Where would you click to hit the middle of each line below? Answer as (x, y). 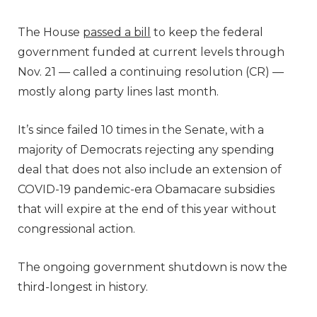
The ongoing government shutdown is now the (152, 267)
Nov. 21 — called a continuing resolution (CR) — (151, 71)
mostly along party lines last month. (118, 91)
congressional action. (76, 229)
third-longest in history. (83, 287)
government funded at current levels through (151, 52)
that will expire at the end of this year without (147, 209)
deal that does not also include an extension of (150, 169)
